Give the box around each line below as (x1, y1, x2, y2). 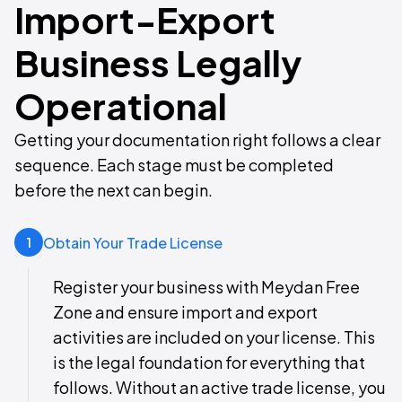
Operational (14, 83, 227, 129)
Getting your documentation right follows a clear (14, 129, 380, 151)
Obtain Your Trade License (43, 232, 223, 252)
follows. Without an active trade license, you (53, 377, 386, 398)
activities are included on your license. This (53, 327, 375, 348)
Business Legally (14, 39, 301, 86)
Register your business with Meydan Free (53, 276, 360, 298)
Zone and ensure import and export (53, 301, 318, 323)
